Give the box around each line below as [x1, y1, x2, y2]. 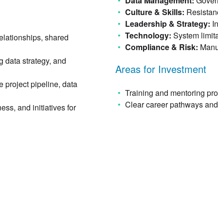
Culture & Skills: [125, 6, 186, 18]
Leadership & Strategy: [125, 18, 212, 29]
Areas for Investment [115, 61, 206, 76]
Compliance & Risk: [125, 41, 200, 53]
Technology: [125, 29, 173, 41]
